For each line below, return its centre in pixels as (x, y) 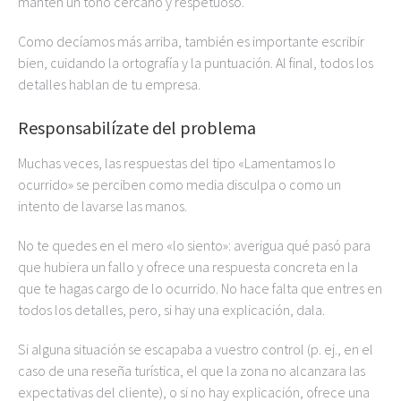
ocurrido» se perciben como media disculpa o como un (179, 184)
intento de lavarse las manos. (102, 206)
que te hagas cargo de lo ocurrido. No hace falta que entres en (200, 288)
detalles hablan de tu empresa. (109, 84)
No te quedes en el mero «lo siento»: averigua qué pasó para (194, 245)
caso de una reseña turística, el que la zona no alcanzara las (192, 371)
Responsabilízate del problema (137, 128)
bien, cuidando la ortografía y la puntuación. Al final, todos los (196, 63)
